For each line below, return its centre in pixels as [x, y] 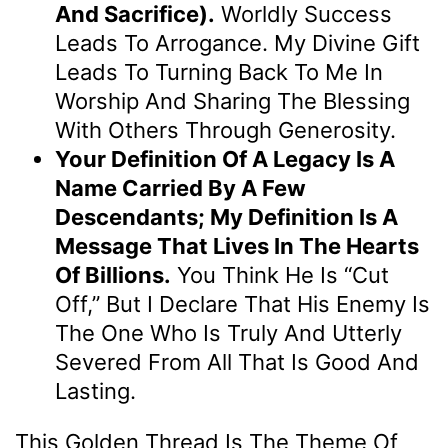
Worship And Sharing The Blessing [232, 100]
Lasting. [95, 390]
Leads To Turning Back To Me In [219, 71]
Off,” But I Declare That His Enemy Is [242, 303]
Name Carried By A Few [180, 187]
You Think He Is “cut [280, 274]
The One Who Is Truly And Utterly [228, 332]
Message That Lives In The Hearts [237, 245]
